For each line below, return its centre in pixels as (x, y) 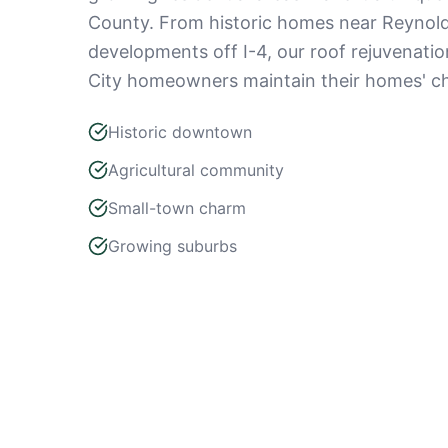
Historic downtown (180, 132)
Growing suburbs (172, 246)
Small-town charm (177, 208)
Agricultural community (196, 170)
